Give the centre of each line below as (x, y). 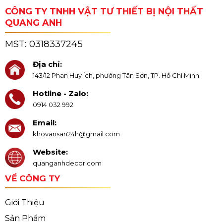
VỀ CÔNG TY (32, 178)
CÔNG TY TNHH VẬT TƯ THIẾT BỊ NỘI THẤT (104, 11)
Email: (44, 122)
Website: (50, 152)
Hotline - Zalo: (60, 93)
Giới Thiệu (25, 203)
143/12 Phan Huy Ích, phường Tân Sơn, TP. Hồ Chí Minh (116, 75)
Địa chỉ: (47, 64)
